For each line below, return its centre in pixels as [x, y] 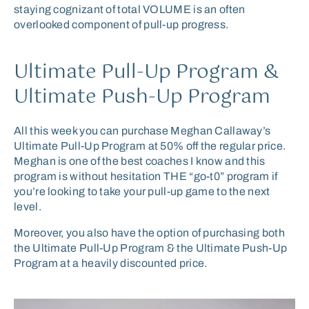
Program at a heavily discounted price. [111, 263]
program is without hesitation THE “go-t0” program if [146, 176]
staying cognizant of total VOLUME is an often [130, 9]
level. [28, 206]
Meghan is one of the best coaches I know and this [140, 161]
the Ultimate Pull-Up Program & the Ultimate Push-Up [151, 248]
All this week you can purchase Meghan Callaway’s [142, 130]
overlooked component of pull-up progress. [121, 24]
